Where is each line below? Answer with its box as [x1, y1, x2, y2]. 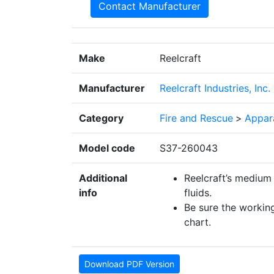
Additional [79, 172, 127, 185]
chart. [184, 216, 211, 229]
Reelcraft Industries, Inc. [160, 82, 270, 95]
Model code [79, 142, 135, 155]
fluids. [184, 187, 212, 199]
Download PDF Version [84, 259, 174, 270]
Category [79, 112, 124, 125]
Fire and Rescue [160, 112, 233, 125]
